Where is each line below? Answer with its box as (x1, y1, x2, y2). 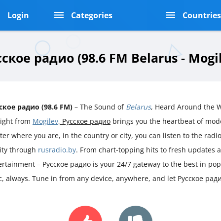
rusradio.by (38, 145, 76, 154)
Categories (71, 10, 112, 21)
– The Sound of (73, 102, 126, 111)
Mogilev (33, 116, 58, 126)
